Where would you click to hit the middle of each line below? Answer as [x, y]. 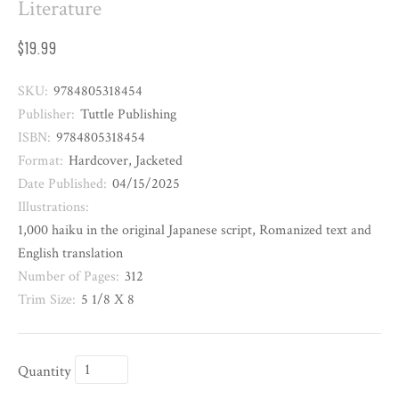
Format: [41, 161]
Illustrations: [53, 208]
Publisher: [46, 115]
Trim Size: [47, 300]
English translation [70, 254]
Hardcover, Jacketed [126, 161]
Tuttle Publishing [128, 115]
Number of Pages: [69, 277]
